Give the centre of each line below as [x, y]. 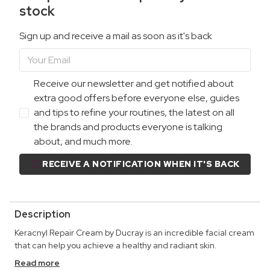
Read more [37, 262]
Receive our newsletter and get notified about [134, 83]
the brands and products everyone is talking [128, 127]
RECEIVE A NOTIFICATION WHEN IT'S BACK [141, 164]
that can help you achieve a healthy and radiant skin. [116, 245]
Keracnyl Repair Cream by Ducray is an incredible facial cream [134, 232]
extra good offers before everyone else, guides [137, 98]
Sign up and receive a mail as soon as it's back [116, 36]
